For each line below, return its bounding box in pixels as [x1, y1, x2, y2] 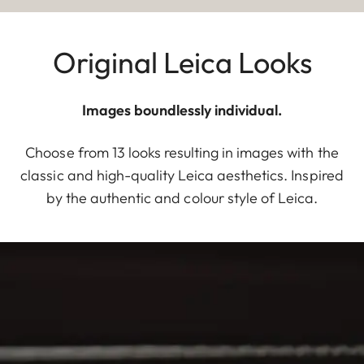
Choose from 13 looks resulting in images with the [25, 142, 339, 162]
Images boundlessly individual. [81, 100, 283, 119]
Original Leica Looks [52, 43, 312, 80]
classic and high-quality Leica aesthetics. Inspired [20, 165, 344, 184]
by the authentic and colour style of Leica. [45, 188, 318, 207]
